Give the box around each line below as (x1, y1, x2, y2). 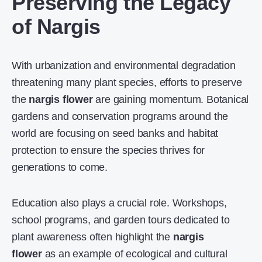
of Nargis (12, 15, 101, 39)
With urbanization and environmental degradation (12, 60, 236, 71)
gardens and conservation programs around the (12, 111, 229, 122)
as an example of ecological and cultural (42, 248, 227, 260)
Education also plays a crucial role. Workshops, (12, 197, 227, 209)
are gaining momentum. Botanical (92, 94, 249, 105)
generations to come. (12, 161, 108, 173)
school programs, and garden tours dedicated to (12, 214, 230, 226)
